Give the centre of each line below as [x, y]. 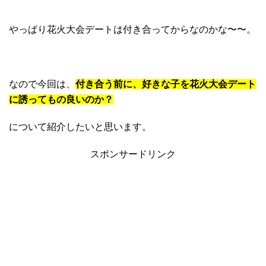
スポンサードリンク [133, 154]
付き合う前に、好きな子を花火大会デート [166, 84]
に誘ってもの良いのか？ [61, 100]
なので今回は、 [42, 84]
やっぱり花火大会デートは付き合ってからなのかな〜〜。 [132, 30]
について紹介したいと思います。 [80, 127]
